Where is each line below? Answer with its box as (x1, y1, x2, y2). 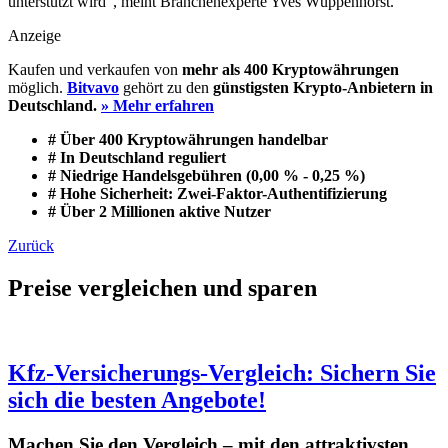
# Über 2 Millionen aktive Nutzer (48, 203, 271, 220)
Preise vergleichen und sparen (8, 274, 317, 301)
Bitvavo (67, 79, 119, 96)
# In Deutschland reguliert (48, 149, 226, 166)
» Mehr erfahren (101, 97, 214, 114)
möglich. (8, 79, 67, 96)
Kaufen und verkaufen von (8, 61, 182, 78)
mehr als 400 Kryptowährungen (182, 61, 399, 78)
